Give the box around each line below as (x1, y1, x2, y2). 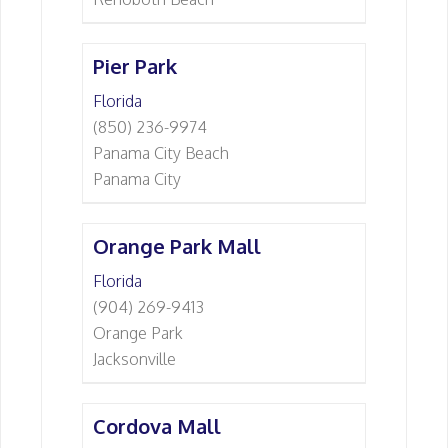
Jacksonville (93, 349, 176, 369)
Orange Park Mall (93, 233, 261, 259)
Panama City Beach (93, 143, 229, 163)
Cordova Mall (93, 413, 221, 439)
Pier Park (93, 53, 177, 79)
